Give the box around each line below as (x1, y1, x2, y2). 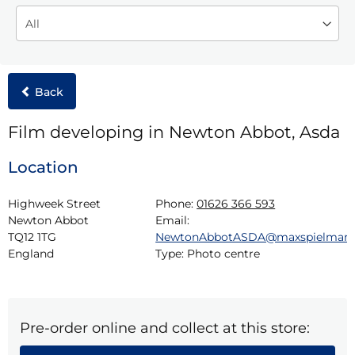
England (8, 246, 54, 261)
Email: (155, 212, 190, 227)
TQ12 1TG (8, 229, 56, 244)
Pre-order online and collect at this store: (20, 319, 310, 337)
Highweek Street (8, 196, 101, 211)
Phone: (155, 196, 194, 211)
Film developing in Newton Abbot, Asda (8, 121, 340, 142)
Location (8, 157, 78, 177)
